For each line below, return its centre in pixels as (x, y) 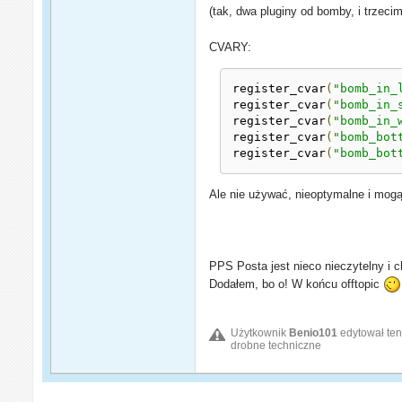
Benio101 (314, 333)
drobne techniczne (276, 346)
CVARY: (231, 47)
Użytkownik (260, 333)
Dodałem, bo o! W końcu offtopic (297, 284)
